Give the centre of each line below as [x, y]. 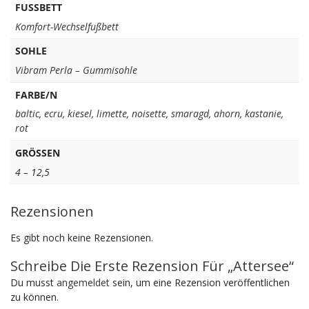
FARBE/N [36, 94]
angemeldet [83, 282]
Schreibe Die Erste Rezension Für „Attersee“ [152, 266]
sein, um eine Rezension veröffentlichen [200, 282]
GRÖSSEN [34, 152]
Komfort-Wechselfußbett [67, 26]
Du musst [33, 282]
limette [111, 114]
